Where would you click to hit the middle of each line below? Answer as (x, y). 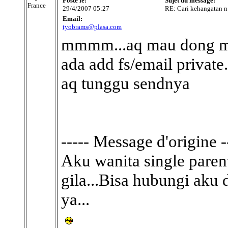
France (37, 5)
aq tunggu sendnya (125, 83)
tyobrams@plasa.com (92, 27)
